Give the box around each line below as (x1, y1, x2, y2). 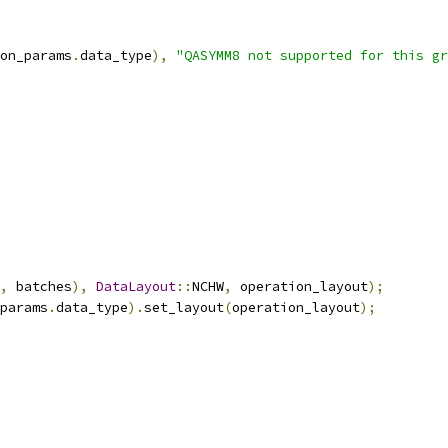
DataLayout (96, 278, 176, 295)
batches (8, 278, 72, 295)
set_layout (144, 299, 224, 316)
